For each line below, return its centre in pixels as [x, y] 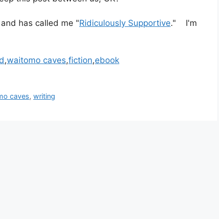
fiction [80, 60]
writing [44, 96]
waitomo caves [36, 60]
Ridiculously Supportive [125, 23]
